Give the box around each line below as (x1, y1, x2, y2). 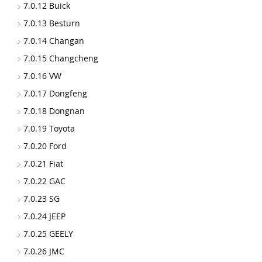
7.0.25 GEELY (23, 228, 73, 239)
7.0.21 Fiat (23, 158, 63, 169)
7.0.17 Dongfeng (23, 88, 87, 99)
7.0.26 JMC (23, 246, 64, 257)
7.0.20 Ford (23, 140, 67, 151)
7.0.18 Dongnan (23, 105, 85, 116)
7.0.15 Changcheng (23, 53, 98, 64)
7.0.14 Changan (23, 35, 84, 46)
